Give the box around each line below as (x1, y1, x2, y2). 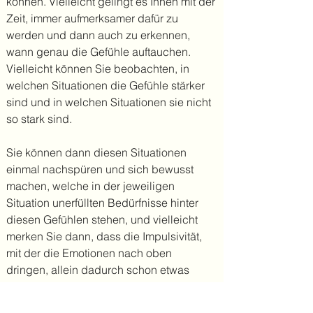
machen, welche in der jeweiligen (6, 179, 175, 193)
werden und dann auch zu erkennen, (6, 28, 190, 42)
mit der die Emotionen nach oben (6, 246, 172, 260)
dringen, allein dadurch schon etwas (6, 263, 189, 277)
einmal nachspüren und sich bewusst (6, 162, 194, 176)
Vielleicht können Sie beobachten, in (6, 61, 189, 75)
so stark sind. (6, 112, 72, 126)
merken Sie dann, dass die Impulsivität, (6, 229, 202, 243)
